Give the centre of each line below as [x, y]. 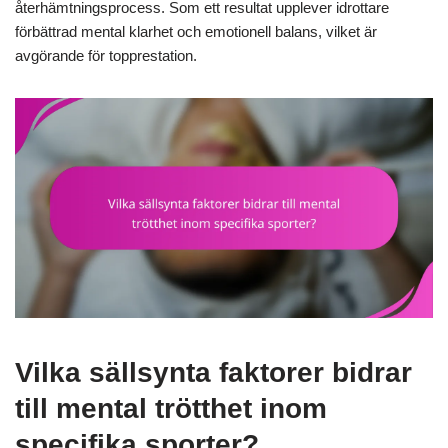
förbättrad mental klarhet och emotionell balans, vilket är [196, 32]
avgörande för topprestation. [106, 56]
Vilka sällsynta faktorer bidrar [213, 372]
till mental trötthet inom [171, 408]
